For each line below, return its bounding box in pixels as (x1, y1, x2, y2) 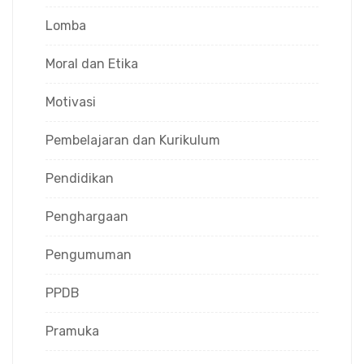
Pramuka (45, 323, 99, 339)
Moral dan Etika (45, 55, 138, 71)
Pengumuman (45, 246, 132, 262)
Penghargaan (45, 208, 128, 224)
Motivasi (45, 93, 96, 110)
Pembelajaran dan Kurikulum (45, 132, 220, 148)
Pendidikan (45, 170, 114, 186)
